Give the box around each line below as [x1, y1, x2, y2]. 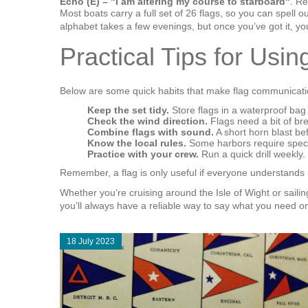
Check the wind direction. [87, 115, 208, 126]
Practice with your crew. [87, 148, 199, 159]
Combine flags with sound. [87, 126, 214, 137]
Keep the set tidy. [87, 104, 169, 115]
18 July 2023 [67, 236, 115, 246]
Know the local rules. [87, 137, 186, 148]
